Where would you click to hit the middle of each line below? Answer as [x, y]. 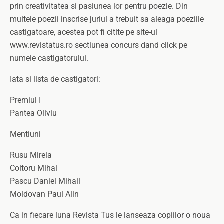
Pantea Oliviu [33, 113]
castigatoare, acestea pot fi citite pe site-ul [84, 32]
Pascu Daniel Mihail [45, 181]
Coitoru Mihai [34, 168]
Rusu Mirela [31, 155]
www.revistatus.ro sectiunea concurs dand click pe [99, 45]
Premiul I [25, 100]
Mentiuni [25, 134]
